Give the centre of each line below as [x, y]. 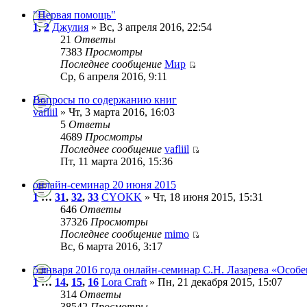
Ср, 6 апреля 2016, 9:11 [114, 76]
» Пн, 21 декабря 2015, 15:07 [214, 282]
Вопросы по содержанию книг [105, 99]
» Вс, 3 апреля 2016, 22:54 [150, 27]
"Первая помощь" [74, 14]
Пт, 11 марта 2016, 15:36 [116, 161]
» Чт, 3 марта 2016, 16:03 [116, 112]
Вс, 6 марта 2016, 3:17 [111, 246]
